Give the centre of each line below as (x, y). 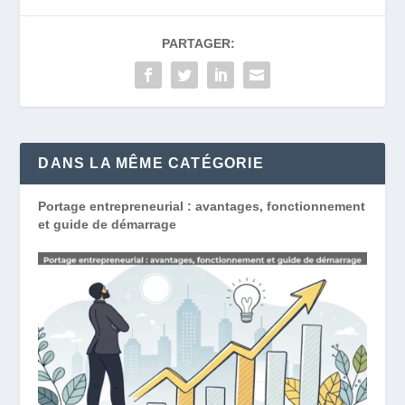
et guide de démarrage (108, 225)
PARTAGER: (198, 44)
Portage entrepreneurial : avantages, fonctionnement (202, 207)
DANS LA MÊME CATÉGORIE (151, 164)
